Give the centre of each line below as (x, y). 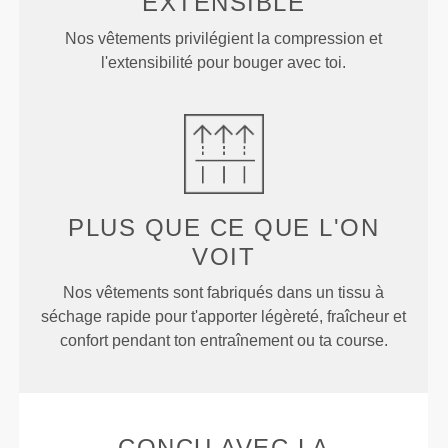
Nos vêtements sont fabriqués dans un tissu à (224, 293)
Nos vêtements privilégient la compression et (224, 39)
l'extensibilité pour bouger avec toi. (224, 63)
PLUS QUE (139, 228)
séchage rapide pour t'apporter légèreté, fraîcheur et (224, 317)
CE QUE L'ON (294, 228)
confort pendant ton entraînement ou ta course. (223, 341)
